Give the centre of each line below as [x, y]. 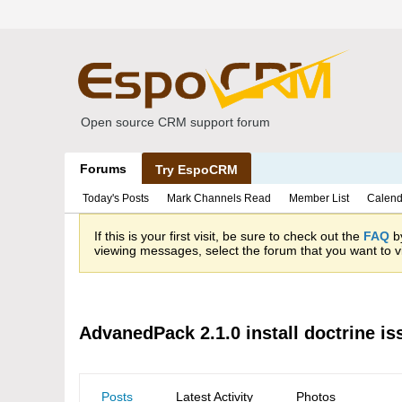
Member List [319, 198]
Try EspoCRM [197, 170]
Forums [103, 169]
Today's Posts [116, 198]
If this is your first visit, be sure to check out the [229, 236]
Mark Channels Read [219, 198]
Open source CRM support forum [175, 122]
